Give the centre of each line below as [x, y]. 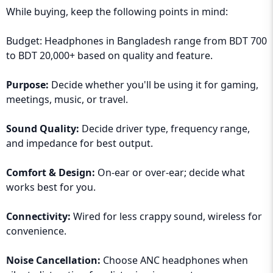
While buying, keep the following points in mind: [117, 12]
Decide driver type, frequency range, [165, 129]
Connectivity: [38, 216]
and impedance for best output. [80, 143]
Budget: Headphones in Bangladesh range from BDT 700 [136, 41]
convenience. [36, 231]
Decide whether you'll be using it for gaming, [155, 85]
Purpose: [29, 85]
